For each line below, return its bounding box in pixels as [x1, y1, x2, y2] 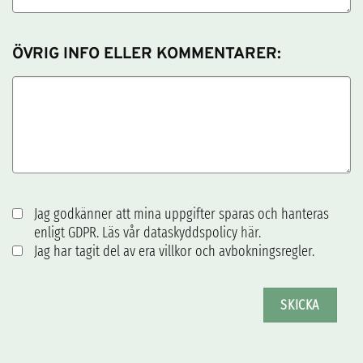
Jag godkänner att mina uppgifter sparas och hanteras [34, 204, 329, 223]
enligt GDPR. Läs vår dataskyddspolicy [34, 223, 241, 241]
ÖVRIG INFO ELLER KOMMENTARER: [12, 45, 281, 66]
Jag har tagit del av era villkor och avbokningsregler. [34, 241, 314, 260]
